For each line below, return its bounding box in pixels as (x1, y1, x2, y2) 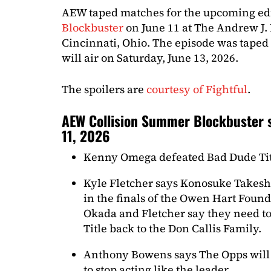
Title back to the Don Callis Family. (83, 220, 261, 236)
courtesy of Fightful (146, 81, 247, 97)
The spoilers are (62, 81, 146, 97)
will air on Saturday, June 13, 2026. (62, 50, 238, 65)
